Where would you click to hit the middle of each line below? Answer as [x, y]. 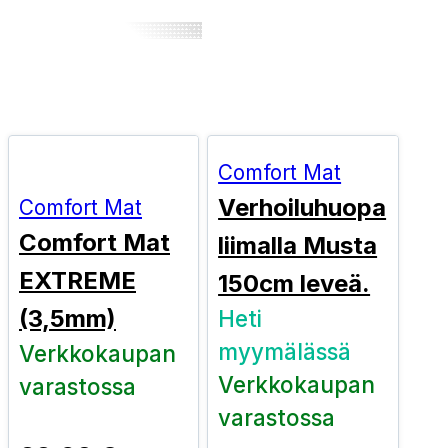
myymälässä [285, 352]
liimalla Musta [298, 246]
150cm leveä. [294, 284]
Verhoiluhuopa [302, 208]
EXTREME [77, 281]
